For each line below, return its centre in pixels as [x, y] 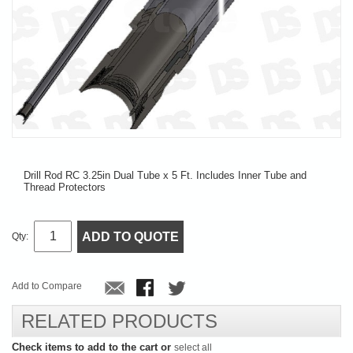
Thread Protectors [65, 187]
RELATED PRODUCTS [119, 321]
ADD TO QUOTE [130, 236]
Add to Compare [47, 286]
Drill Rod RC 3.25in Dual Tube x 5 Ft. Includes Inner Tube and [165, 175]
